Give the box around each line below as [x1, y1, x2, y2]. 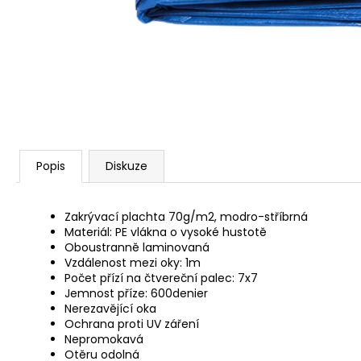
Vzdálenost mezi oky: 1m [64, 255, 201, 271]
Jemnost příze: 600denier [64, 285, 208, 301]
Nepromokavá [64, 331, 143, 347]
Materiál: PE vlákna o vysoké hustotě [64, 224, 267, 240]
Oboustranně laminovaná [64, 239, 210, 255]
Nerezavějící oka [64, 301, 156, 317]
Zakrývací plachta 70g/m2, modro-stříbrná [64, 209, 308, 225]
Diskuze [106, 158, 147, 174]
